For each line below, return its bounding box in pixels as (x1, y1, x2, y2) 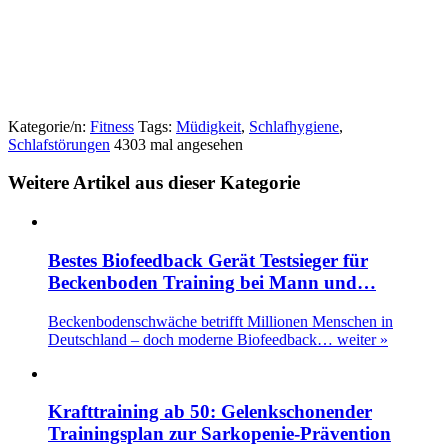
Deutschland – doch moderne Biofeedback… (48, 330, 337, 348)
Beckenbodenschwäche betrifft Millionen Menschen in (48, 312, 393, 330)
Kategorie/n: (8, 117, 90, 135)
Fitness (90, 117, 134, 135)
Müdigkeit (176, 117, 241, 135)
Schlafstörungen (8, 135, 110, 153)
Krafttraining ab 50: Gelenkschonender (48, 401, 372, 423)
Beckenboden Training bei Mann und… (48, 271, 376, 293)
